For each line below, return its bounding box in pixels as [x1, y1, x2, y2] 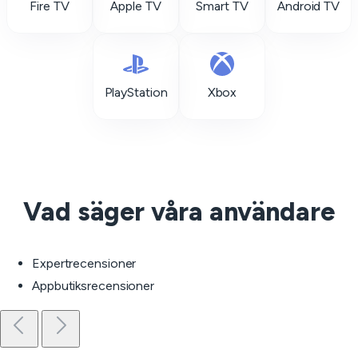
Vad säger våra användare [23, 197, 335, 227]
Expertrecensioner [32, 256, 137, 271]
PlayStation [104, 85, 168, 100]
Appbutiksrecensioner [32, 278, 154, 293]
